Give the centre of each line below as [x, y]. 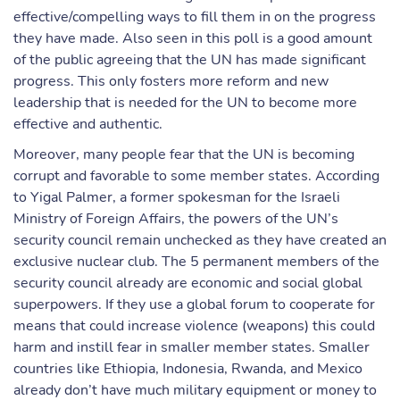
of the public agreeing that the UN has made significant [190, 60]
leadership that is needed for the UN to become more [185, 103]
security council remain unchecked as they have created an [200, 240]
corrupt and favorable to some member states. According [196, 176]
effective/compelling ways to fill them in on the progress [195, 17]
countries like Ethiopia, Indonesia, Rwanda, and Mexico [188, 369]
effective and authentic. [88, 124]
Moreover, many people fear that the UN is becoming [184, 154]
